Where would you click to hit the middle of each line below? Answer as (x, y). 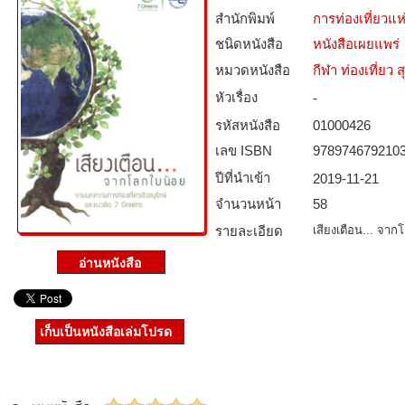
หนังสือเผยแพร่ (356, 44)
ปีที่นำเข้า (243, 178)
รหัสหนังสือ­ (248, 125)
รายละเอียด (249, 231)
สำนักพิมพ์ (245, 19)
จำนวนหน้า (248, 204)
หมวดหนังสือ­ (253, 70)
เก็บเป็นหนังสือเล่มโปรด (106, 332)
